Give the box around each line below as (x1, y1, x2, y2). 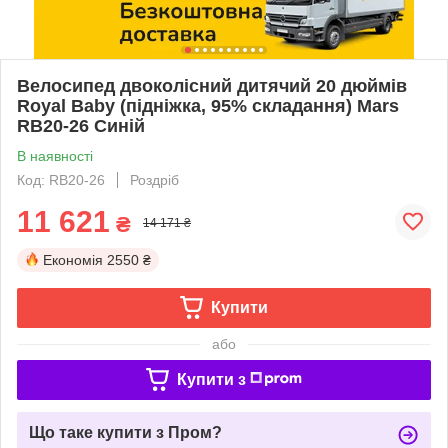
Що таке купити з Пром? (29, 423, 222, 441)
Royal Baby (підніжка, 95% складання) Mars (17, 95, 399, 116)
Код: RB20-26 (17, 171, 105, 188)
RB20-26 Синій (17, 115, 145, 136)
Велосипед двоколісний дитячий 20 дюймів (17, 75, 407, 96)
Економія (43, 251, 103, 268)
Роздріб (130, 171, 179, 188)
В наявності (17, 147, 93, 164)
